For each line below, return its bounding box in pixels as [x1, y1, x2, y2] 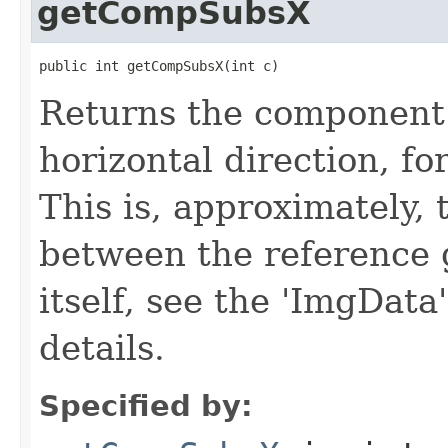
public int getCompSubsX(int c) [39, 57, 279, 74]
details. [39, 327, 165, 368]
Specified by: [39, 388, 253, 423]
